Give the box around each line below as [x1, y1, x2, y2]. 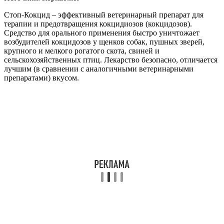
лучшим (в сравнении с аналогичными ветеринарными [4, 64, 193, 73]
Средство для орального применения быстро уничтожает [4, 28, 199, 37]
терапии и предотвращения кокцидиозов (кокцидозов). [4, 19, 192, 28]
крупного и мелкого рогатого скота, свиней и [4, 46, 159, 55]
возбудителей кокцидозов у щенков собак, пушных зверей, [4, 37, 204, 46]
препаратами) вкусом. [4, 73, 79, 82]
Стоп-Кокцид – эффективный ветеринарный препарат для [4, 10, 203, 19]
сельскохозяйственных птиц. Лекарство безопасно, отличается [4, 55, 217, 64]
